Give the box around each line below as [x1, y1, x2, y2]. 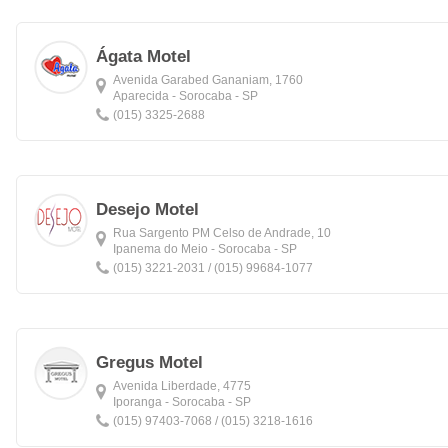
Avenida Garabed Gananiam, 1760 [113, 73, 303, 87]
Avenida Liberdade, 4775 [113, 379, 251, 393]
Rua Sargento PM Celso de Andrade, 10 [113, 226, 331, 240]
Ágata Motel [96, 47, 191, 66]
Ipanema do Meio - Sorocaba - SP [113, 242, 297, 256]
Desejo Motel [96, 200, 199, 219]
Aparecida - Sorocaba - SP [113, 89, 258, 103]
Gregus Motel [96, 353, 203, 372]
